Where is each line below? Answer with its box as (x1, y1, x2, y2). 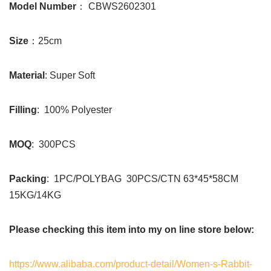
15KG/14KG (9, 190, 61, 200)
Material (9, 70, 45, 80)
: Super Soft (45, 70, 95, 80)
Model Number (9, 1, 76, 11)
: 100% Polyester (37, 105, 112, 115)
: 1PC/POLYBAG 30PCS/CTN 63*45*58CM (47, 174, 238, 184)
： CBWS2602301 (76, 1, 156, 11)
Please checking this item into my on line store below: (9, 224, 254, 235)
